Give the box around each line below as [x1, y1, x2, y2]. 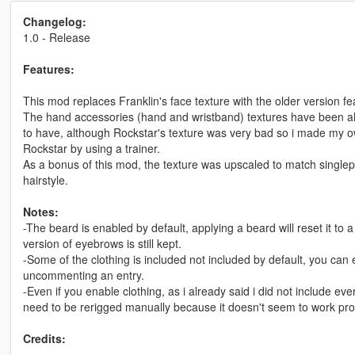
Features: [22, 61, 74, 78]
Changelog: [22, 13, 86, 30]
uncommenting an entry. [22, 267, 144, 284]
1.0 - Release [22, 29, 90, 46]
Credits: [22, 330, 66, 347]
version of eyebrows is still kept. [22, 235, 181, 252]
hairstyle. [22, 172, 68, 189]
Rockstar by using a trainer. [22, 140, 160, 157]
